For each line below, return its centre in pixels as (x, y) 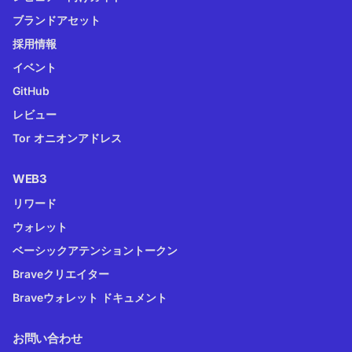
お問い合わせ (48, 339)
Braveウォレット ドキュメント (90, 298)
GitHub (31, 91)
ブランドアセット (57, 20)
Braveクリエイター (61, 274)
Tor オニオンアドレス (67, 138)
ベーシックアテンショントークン (95, 251)
